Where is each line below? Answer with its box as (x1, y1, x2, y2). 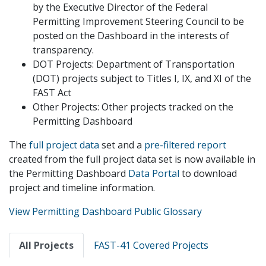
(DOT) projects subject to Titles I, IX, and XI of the (33, 72, 251, 85)
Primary (9, 232, 49, 246)
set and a (99, 138, 144, 151)
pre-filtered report (144, 138, 226, 151)
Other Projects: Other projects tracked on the (33, 100, 233, 113)
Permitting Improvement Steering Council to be (33, 15, 244, 28)
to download (179, 167, 237, 180)
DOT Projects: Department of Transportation (33, 58, 235, 71)
